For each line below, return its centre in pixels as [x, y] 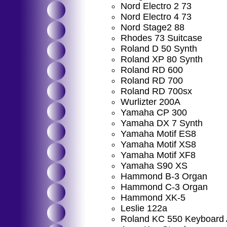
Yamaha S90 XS [154, 166]
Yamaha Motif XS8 [158, 144]
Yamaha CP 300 [154, 112]
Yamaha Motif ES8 [158, 134]
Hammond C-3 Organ [164, 187]
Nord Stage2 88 [153, 27]
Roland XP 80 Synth [162, 59]
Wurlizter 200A [150, 102]
